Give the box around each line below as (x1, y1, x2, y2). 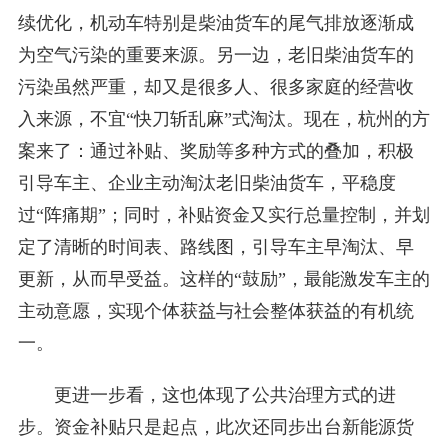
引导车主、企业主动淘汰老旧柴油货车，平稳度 (17, 173, 396, 193)
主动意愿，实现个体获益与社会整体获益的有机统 (17, 301, 414, 321)
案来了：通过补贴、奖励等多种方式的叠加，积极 (17, 141, 414, 161)
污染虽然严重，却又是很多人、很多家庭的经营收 (17, 77, 414, 97)
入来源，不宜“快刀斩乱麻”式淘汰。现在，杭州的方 (17, 109, 430, 129)
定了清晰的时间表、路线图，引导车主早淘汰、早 (17, 237, 414, 257)
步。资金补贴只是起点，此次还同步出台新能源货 (17, 417, 414, 437)
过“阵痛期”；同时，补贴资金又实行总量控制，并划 (17, 205, 430, 225)
